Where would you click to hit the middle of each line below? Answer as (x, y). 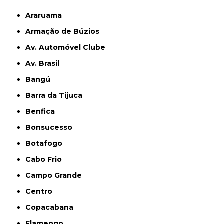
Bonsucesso (52, 128)
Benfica (43, 112)
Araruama (47, 16)
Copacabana (52, 208)
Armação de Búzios (65, 32)
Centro (42, 192)
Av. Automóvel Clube (68, 48)
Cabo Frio (47, 160)
